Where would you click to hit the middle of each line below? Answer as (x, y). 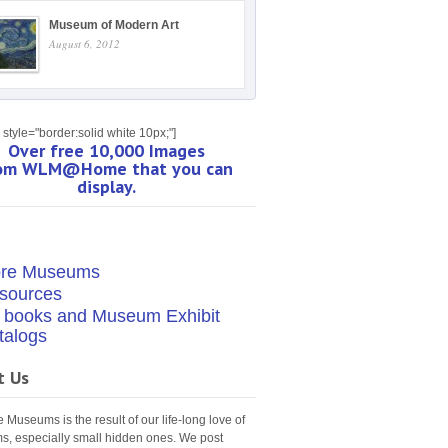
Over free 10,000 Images (106, 150)
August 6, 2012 (84, 43)
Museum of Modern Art (114, 24)
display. (106, 186)
